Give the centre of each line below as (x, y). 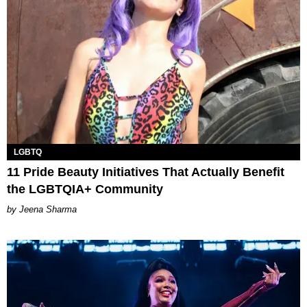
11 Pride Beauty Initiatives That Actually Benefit (146, 172)
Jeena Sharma (48, 209)
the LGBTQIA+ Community (85, 189)
